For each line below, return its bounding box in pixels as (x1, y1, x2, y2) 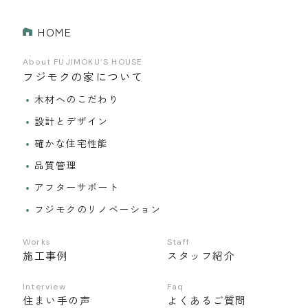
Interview (23, 280, 66, 292)
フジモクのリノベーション (34, 201, 162, 216)
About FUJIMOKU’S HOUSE (23, 56, 143, 67)
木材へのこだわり (34, 91, 120, 106)
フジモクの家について (23, 67, 144, 85)
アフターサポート (34, 179, 120, 194)
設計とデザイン (34, 113, 109, 128)
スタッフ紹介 (167, 247, 236, 263)
